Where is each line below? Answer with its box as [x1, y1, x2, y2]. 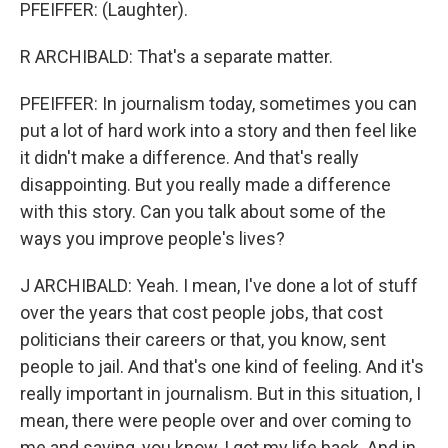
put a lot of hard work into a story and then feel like [20, 120, 417, 141]
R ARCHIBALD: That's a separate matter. [20, 46, 333, 67]
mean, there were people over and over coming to [20, 410, 411, 431]
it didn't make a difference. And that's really [20, 147, 359, 168]
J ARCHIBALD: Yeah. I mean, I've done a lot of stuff [20, 275, 418, 296]
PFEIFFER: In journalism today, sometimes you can [20, 93, 417, 114]
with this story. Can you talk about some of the [20, 201, 386, 222]
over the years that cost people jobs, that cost [20, 302, 383, 323]
